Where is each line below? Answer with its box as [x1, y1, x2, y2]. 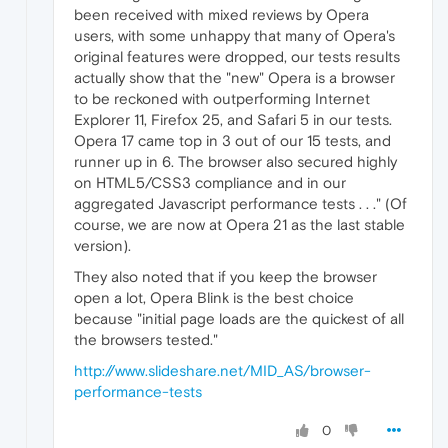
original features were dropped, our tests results [74, 47, 400, 65]
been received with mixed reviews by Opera [74, 5, 369, 23]
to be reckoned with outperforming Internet [74, 89, 370, 107]
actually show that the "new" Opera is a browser [74, 68, 395, 86]
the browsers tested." [74, 330, 218, 348]
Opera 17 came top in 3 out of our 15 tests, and [74, 131, 391, 149]
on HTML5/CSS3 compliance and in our [74, 173, 346, 191]
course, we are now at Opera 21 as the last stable [74, 215, 405, 233]
